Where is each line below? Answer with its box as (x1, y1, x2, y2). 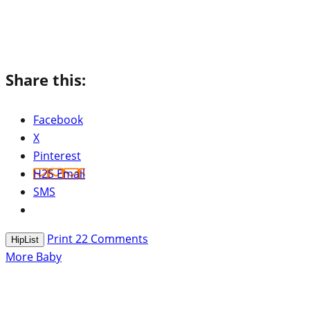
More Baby (6, 248, 62, 264)
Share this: (6, 69, 86, 90)
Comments (88, 230, 148, 246)
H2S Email (33, 165, 85, 181)
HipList (11, 234, 39, 245)
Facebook (33, 111, 83, 127)
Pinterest (33, 147, 81, 163)
